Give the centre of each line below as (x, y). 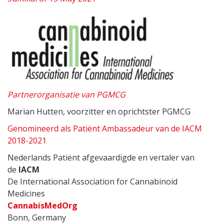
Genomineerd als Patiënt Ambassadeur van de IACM (105, 129)
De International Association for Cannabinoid (92, 182)
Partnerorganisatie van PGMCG (66, 95)
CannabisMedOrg (42, 206)
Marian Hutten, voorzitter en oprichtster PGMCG (99, 112)
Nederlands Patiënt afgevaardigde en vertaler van (101, 158)
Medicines (26, 194)
